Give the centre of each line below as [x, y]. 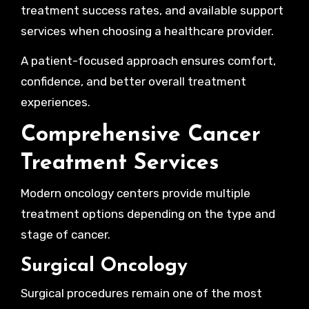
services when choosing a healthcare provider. [147, 31]
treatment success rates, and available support [152, 10]
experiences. [55, 102]
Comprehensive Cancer [140, 135]
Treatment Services [119, 163]
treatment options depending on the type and [148, 213]
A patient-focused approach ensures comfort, [148, 61]
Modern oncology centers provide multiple [135, 193]
